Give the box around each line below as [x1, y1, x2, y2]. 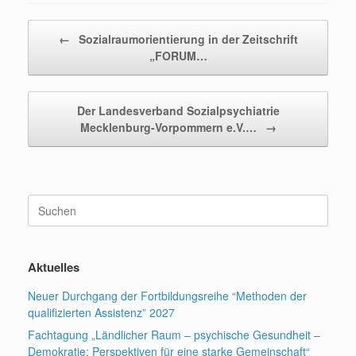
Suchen [27, 194, 65, 211]
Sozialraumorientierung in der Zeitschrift [75, 31, 298, 48]
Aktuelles [28, 258, 79, 277]
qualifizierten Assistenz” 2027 [28, 304, 175, 321]
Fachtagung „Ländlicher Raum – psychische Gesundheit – [28, 327, 320, 343]
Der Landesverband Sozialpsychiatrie [76, 103, 280, 119]
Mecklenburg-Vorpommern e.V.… [79, 119, 260, 136]
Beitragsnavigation [28, 20, 113, 36]
